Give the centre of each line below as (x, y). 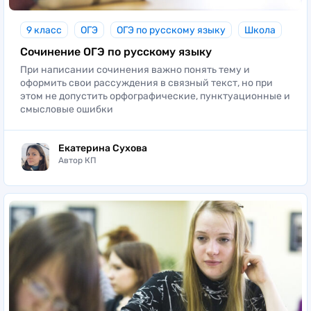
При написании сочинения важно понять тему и (135, 69)
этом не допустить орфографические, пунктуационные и (155, 96)
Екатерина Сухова (103, 149)
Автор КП (77, 161)
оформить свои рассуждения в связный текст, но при (146, 83)
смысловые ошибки (67, 109)
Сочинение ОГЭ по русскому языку (116, 51)
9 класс (44, 30)
